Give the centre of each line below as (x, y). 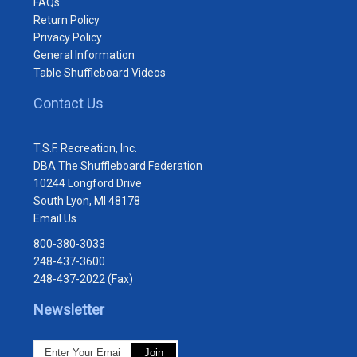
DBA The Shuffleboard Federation (118, 165)
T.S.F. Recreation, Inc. (85, 148)
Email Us (55, 218)
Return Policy (67, 20)
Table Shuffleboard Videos (100, 72)
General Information (84, 55)
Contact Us (69, 103)
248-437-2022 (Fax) (83, 279)
